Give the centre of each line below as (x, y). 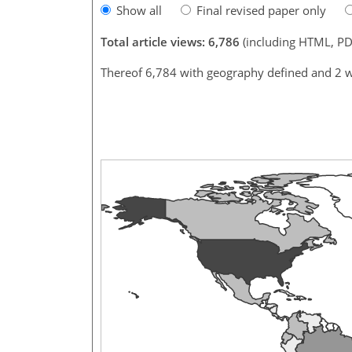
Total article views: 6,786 (170, 41)
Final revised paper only (261, 10)
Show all (139, 10)
